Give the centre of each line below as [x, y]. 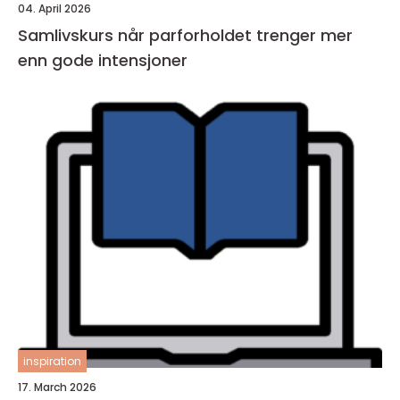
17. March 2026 [57, 387]
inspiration [52, 362]
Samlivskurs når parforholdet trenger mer [68, 36]
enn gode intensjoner [103, 61]
